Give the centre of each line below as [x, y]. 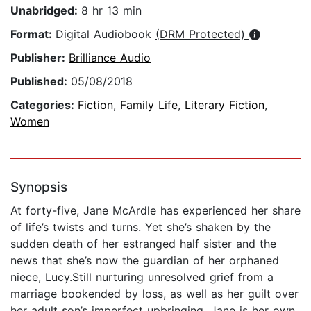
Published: [41, 82]
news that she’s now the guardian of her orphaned [145, 261]
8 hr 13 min [111, 11]
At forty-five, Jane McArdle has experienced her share [155, 211]
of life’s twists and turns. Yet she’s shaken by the [141, 227]
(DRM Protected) [202, 34]
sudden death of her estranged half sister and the [143, 244]
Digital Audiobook [106, 34]
